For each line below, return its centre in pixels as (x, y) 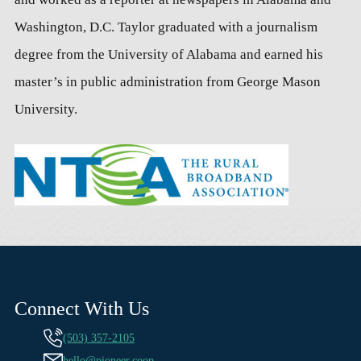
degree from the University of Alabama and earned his (168, 55)
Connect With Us (81, 308)
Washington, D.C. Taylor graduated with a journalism (166, 27)
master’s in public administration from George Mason (167, 82)
